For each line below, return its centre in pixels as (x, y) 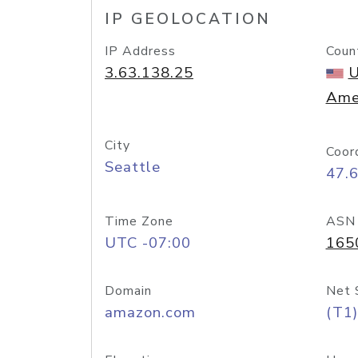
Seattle (133, 167)
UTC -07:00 (148, 243)
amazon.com (150, 312)
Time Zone (139, 221)
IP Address (140, 51)
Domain (128, 291)
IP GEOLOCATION (188, 19)
